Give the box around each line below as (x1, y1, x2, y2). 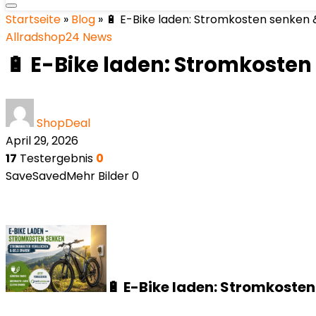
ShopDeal (37, 115, 90, 131)
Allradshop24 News (6, 29, 112, 45)
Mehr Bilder (66, 168, 129, 184)
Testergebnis (17, 150, 93, 166)
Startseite (6, 11, 61, 28)
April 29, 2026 (6, 133, 78, 149)
